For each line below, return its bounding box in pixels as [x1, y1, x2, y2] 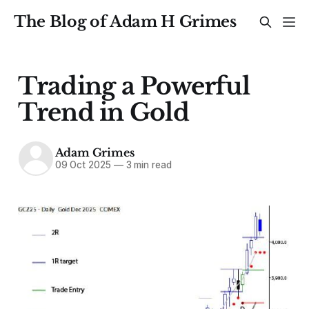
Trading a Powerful [17, 70, 250, 101]
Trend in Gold [17, 97, 189, 127]
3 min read [123, 159, 172, 171]
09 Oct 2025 [54, 159, 111, 171]
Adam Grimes [54, 146, 134, 160]
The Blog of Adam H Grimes [14, 12, 237, 31]
